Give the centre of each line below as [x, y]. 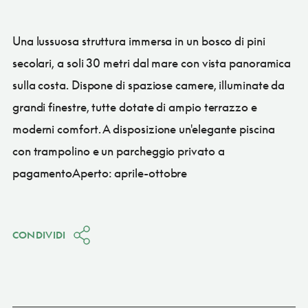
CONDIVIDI [39, 234]
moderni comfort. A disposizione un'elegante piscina [143, 129]
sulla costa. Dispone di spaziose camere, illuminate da [148, 85]
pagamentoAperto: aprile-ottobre [100, 173]
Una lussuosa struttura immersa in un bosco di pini [139, 41]
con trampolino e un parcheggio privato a [118, 151]
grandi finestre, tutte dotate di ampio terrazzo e [134, 107]
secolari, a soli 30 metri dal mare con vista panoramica [152, 63]
